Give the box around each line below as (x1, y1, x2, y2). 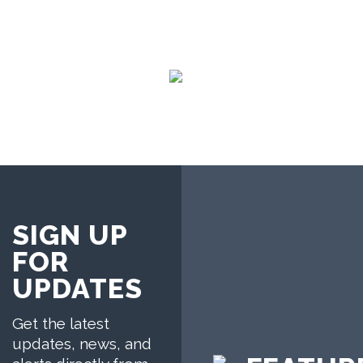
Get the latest (12, 314, 109, 332)
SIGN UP (12, 218, 128, 251)
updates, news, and (12, 334, 152, 352)
